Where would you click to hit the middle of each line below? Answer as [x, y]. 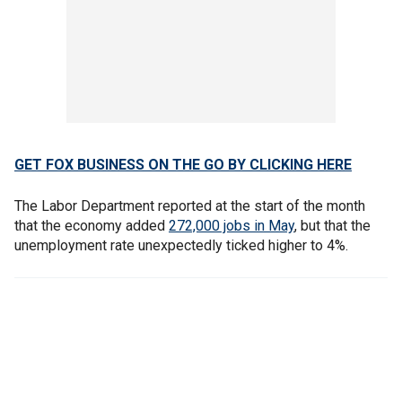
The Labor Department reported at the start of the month [190, 205]
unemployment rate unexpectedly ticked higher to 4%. [181, 245]
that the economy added [92, 225]
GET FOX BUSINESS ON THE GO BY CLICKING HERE [183, 164]
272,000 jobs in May [232, 225]
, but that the [332, 225]
